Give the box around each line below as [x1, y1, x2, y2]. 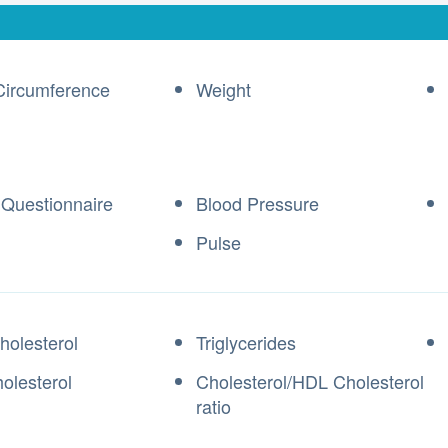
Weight [196, 76, 251, 102]
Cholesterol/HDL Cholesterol [196, 368, 424, 394]
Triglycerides [196, 329, 296, 355]
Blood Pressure [196, 190, 319, 216]
